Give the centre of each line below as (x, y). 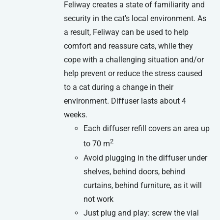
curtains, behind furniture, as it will (143, 185)
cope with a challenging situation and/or (134, 60)
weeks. (76, 115)
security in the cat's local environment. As (135, 19)
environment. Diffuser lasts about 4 (125, 101)
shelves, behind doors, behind (135, 171)
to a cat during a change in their (119, 87)
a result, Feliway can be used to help (126, 32)
